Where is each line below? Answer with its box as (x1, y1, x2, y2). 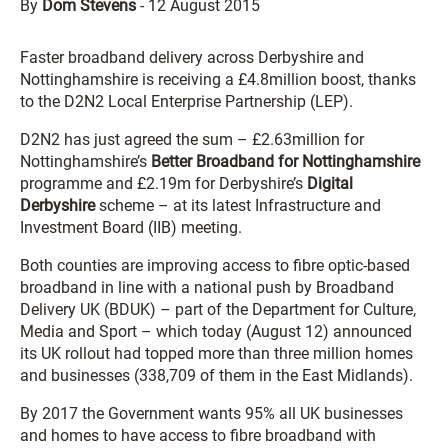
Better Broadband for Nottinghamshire (151, 152, 420, 171)
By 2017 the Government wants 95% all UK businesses (20, 404, 403, 423)
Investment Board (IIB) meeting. (20, 218, 242, 237)
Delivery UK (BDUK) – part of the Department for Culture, (20, 300, 416, 319)
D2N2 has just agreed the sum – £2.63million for (20, 130, 364, 149)
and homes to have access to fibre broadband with (20, 426, 376, 445)
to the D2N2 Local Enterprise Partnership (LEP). (20, 92, 353, 111)
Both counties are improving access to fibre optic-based (20, 256, 410, 275)
